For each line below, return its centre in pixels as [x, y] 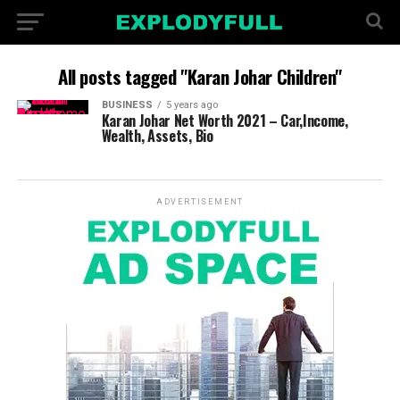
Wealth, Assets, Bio [157, 136]
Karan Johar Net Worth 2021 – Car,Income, [225, 121]
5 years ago [192, 105]
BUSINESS [127, 105]
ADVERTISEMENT [200, 202]
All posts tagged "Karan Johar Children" [200, 76]
